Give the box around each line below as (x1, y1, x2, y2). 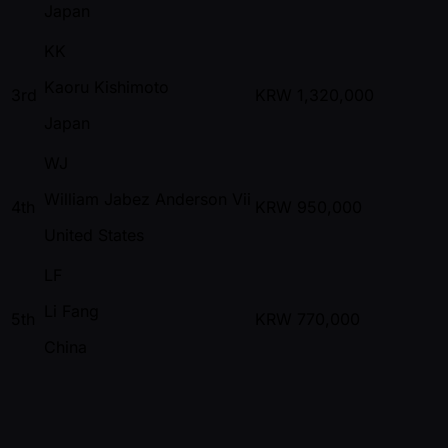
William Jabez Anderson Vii (44, 189, 251, 210)
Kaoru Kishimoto (44, 77, 169, 98)
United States (44, 225, 144, 246)
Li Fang (44, 301, 99, 322)
